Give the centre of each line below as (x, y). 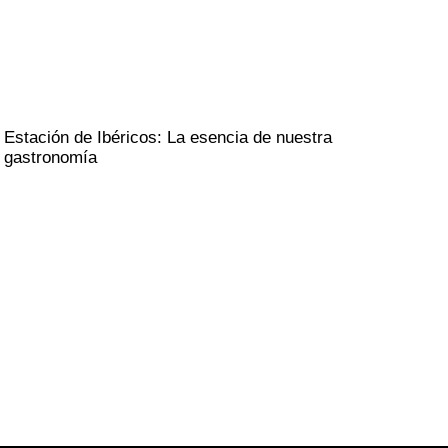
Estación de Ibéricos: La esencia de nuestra (168, 137)
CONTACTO (184, 349)
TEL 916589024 (173, 371)
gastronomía (51, 157)
